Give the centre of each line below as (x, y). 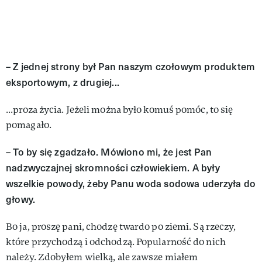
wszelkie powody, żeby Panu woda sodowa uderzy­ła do (131, 183)
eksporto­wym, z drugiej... (63, 82)
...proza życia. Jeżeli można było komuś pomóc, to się (120, 109)
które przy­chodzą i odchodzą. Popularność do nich (116, 242)
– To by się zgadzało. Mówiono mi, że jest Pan (109, 151)
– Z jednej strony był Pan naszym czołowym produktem (131, 66)
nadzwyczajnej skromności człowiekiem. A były (113, 167)
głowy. (21, 199)
